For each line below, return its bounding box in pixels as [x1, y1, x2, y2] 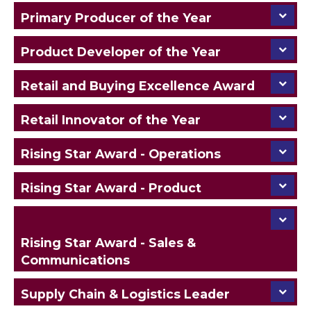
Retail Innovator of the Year [21, 112, 201, 127]
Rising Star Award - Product [21, 180, 201, 195]
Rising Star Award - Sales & [21, 235, 196, 250]
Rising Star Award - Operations [21, 146, 221, 161]
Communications [21, 252, 130, 267]
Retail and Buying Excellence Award [21, 78, 255, 93]
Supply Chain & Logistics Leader [21, 286, 230, 301]
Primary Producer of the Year [21, 10, 212, 25]
